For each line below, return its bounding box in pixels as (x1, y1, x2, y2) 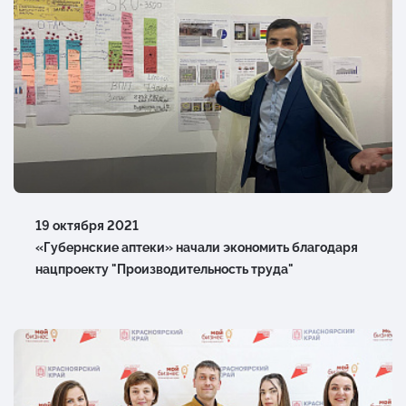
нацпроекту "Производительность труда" (35, 262, 294, 277)
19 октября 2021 (35, 218, 139, 234)
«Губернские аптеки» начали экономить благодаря (35, 240, 358, 256)
